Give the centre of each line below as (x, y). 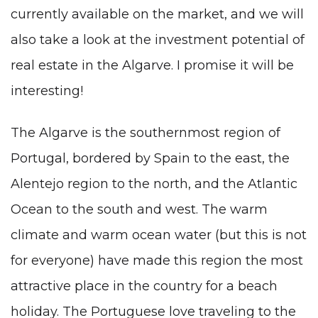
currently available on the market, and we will (157, 14)
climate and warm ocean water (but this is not (159, 235)
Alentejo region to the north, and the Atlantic (154, 184)
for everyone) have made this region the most (157, 261)
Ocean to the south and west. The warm (139, 210)
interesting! (47, 91)
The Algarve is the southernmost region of (146, 133)
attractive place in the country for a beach (144, 286)
